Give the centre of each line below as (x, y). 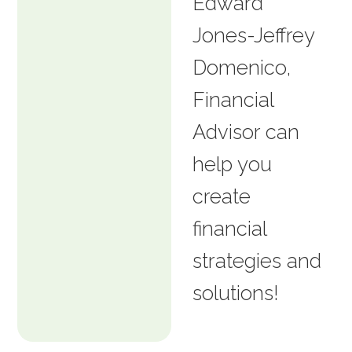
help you (233, 164)
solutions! (236, 293)
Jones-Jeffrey (254, 35)
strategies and (257, 260)
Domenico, (242, 67)
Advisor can (246, 132)
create (222, 196)
